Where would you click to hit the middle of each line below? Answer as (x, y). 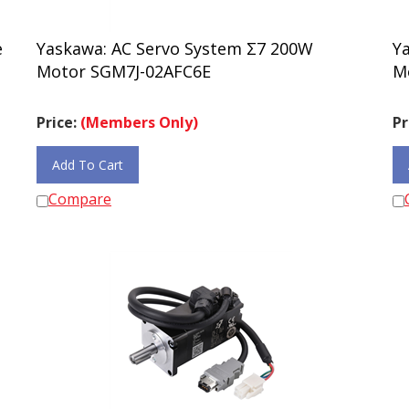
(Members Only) (139, 114)
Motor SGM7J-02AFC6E (124, 63)
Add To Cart (88, 157)
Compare (80, 191)
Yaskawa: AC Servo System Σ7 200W (175, 40)
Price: (58, 114)
